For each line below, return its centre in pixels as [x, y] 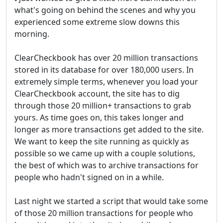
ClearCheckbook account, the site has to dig [97, 94]
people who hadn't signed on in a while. [89, 177]
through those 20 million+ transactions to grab [103, 106]
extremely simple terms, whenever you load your [106, 82]
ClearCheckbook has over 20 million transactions [106, 58]
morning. [32, 34]
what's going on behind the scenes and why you [105, 10]
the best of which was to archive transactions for [107, 165]
